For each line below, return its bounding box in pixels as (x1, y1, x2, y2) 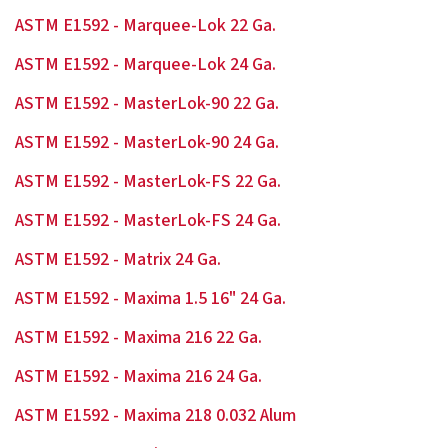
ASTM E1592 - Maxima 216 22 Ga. (15, 325, 262, 350)
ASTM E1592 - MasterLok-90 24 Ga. (15, 130, 279, 155)
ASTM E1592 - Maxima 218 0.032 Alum (15, 403, 296, 428)
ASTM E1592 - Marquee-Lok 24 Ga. (15, 52, 276, 77)
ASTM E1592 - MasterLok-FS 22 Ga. (15, 169, 281, 194)
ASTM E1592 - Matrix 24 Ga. (15, 247, 221, 272)
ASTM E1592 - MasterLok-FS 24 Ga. (15, 208, 281, 233)
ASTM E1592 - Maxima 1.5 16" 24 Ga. (15, 286, 286, 311)
